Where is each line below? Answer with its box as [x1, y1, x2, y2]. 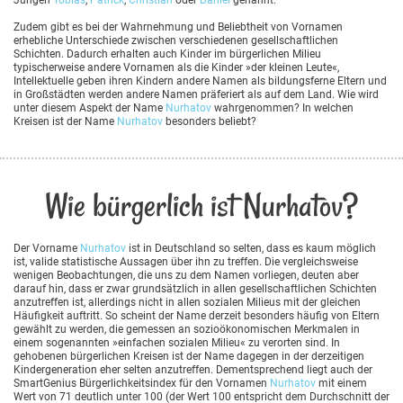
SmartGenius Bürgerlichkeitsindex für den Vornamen [13, 377, 270, 390]
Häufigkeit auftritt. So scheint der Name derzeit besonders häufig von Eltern [13, 309, 380, 323]
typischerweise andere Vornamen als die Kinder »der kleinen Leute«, [13, 60, 339, 74]
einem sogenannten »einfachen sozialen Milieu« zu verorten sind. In [13, 336, 340, 350]
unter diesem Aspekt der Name [13, 101, 166, 114]
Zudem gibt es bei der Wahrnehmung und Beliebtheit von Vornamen [13, 20, 343, 33]
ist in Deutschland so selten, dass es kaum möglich [126, 242, 376, 255]
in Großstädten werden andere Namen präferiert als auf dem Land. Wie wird [13, 87, 379, 101]
